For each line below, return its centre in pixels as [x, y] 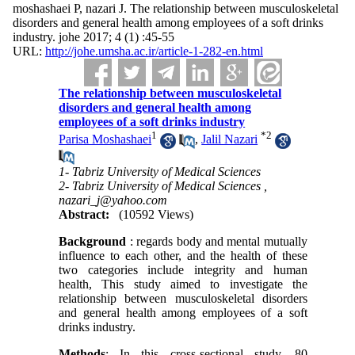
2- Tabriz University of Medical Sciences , [163, 185]
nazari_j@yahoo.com [113, 200]
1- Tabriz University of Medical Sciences [160, 171]
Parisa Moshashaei [105, 139]
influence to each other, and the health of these [183, 255]
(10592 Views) [157, 214]
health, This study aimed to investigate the [183, 284]
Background [94, 241]
